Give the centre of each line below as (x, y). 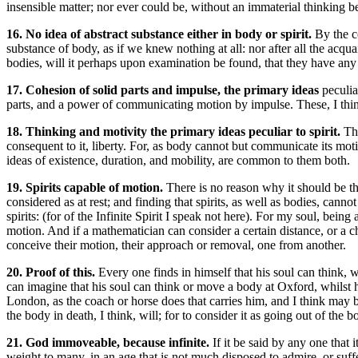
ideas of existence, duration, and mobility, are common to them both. (178, 160)
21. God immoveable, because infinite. (109, 342)
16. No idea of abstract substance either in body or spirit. (161, 34)
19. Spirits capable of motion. (86, 187)
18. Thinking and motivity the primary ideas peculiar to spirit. (175, 131)
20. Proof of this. (52, 272)
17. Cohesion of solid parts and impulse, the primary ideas (164, 90)
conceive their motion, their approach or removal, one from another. (176, 245)
